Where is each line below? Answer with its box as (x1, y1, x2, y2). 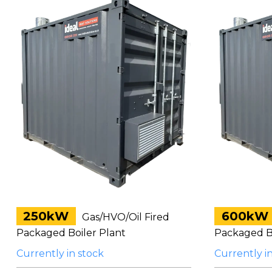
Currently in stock (16, 247, 104, 259)
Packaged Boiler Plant (16, 226, 126, 239)
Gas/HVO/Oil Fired (79, 211, 169, 223)
